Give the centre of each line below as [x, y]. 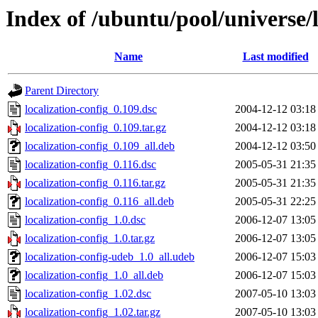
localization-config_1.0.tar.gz [90, 238]
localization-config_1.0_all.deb [94, 275]
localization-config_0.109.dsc [91, 109]
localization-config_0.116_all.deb [99, 202]
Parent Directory [62, 91]
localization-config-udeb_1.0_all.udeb [110, 257]
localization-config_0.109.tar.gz [95, 128]
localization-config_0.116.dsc [91, 165]
